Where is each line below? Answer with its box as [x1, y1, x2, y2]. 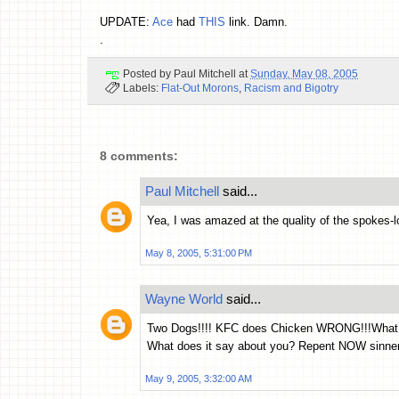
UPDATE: [100, 14, 152, 28]
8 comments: [100, 149, 178, 164]
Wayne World [145, 291, 223, 307]
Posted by [123, 68, 174, 80]
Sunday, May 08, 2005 [250, 68, 358, 80]
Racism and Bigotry [244, 82, 338, 94]
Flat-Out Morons [161, 82, 239, 94]
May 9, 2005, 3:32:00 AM [145, 373, 252, 385]
